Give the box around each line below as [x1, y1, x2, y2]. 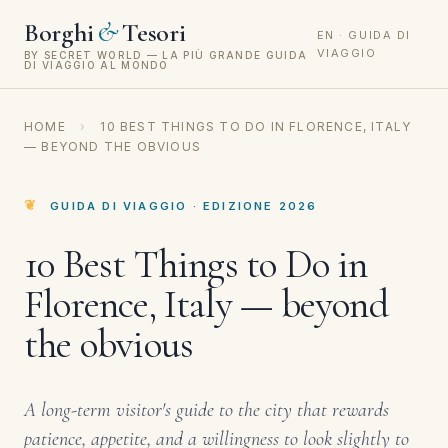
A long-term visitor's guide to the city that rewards [24, 398, 389, 422]
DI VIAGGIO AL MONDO [24, 59, 169, 71]
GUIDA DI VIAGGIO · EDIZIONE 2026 [50, 199, 318, 213]
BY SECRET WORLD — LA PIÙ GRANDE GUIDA [24, 49, 308, 61]
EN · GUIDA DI [316, 28, 411, 42]
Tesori [122, 17, 186, 48]
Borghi [24, 17, 94, 48]
